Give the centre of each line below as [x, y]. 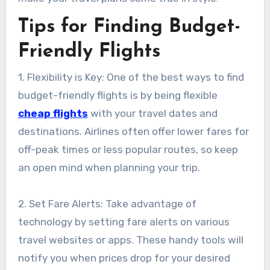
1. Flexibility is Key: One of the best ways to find [131, 77]
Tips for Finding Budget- [129, 27]
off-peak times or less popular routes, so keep [128, 150]
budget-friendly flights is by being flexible [118, 96]
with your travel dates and [152, 114]
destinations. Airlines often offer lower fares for [133, 132]
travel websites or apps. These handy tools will [130, 240]
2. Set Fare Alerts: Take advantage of [107, 204]
